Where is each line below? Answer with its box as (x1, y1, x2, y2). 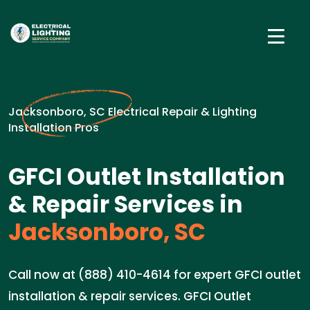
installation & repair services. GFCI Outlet (8, 288, 251, 304)
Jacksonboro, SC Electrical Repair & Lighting (8, 104, 257, 120)
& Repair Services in (8, 188, 243, 221)
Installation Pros (8, 120, 99, 136)
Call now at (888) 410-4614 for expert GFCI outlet (8, 266, 301, 283)
